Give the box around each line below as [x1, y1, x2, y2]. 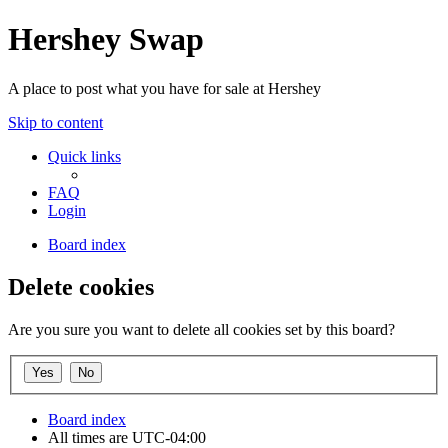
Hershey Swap [8, 21, 204, 58]
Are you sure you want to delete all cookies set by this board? [8, 320, 395, 338]
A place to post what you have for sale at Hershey [8, 79, 321, 97]
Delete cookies [8, 273, 154, 300]
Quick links [48, 147, 121, 165]
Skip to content [8, 113, 103, 131]
